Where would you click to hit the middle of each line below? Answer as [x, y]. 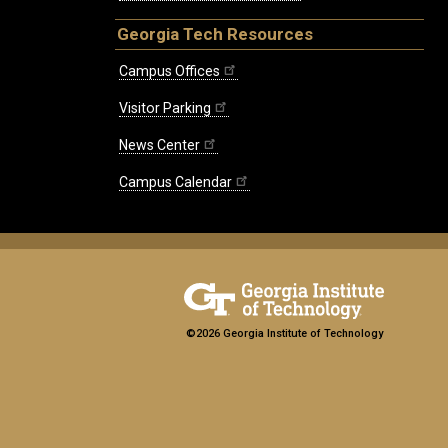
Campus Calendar [175, 181]
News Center [159, 144]
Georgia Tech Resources [215, 34]
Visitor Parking [165, 107]
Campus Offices [169, 70]
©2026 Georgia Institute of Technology [284, 333]
